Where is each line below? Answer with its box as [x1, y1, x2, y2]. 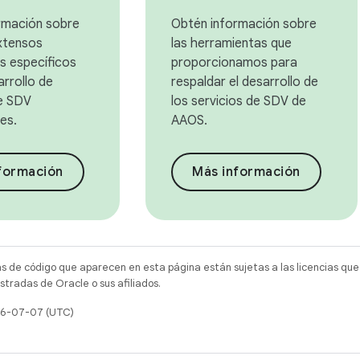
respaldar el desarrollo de [171, 74, 319, 90]
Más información [192, 164, 301, 180]
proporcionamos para [171, 55, 298, 71]
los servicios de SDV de [171, 93, 307, 109]
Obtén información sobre [171, 16, 317, 32]
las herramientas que [171, 35, 292, 51]
